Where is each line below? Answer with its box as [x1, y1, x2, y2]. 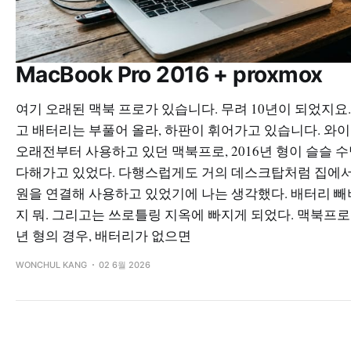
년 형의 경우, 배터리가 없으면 [16, 226, 191, 244]
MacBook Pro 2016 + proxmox [16, 60, 323, 88]
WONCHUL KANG [16, 259, 87, 270]
